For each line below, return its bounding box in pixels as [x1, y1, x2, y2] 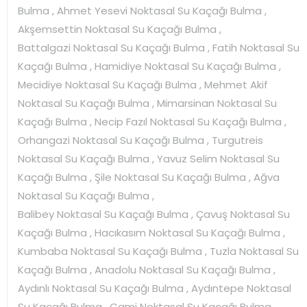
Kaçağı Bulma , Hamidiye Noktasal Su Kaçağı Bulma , [18, 58, 281, 73]
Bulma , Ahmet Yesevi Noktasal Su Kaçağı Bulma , [18, 3, 267, 18]
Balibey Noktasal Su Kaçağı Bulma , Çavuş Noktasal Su [18, 206, 290, 221]
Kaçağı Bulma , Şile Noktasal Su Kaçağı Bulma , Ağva [18, 169, 280, 184]
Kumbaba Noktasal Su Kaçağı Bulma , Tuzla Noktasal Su [18, 243, 299, 258]
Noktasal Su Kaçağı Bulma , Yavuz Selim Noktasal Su [18, 151, 280, 166]
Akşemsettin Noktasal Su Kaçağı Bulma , [18, 21, 221, 36]
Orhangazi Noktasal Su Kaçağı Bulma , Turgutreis [18, 132, 263, 147]
